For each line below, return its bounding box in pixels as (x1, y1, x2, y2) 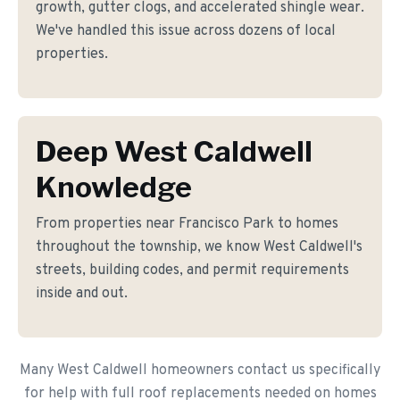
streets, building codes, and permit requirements (36, 262, 349, 279)
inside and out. (36, 285, 128, 303)
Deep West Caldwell (36, 134, 312, 169)
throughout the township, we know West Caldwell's (36, 238, 362, 256)
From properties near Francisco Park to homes (36, 215, 338, 233)
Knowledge (36, 170, 192, 204)
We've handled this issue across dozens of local (36, 22, 336, 40)
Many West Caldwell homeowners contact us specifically (20, 362, 380, 379)
